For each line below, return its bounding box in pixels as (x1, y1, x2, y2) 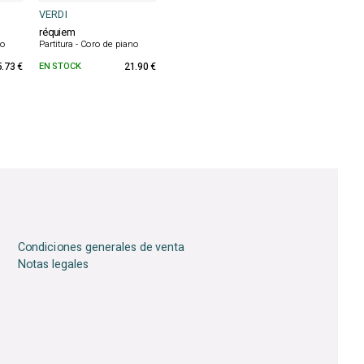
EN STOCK (38, 58, 81, 73)
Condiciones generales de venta (17, 238, 185, 257)
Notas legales (17, 255, 90, 273)
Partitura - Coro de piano (38, 37, 139, 52)
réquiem (38, 24, 76, 41)
